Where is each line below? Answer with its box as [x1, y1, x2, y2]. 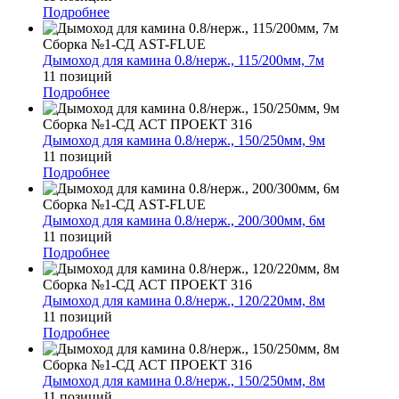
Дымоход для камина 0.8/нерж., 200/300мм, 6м [43, 212, 325, 228]
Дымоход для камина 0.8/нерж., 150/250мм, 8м [43, 372, 325, 388]
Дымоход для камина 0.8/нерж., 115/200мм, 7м [43, 52, 324, 68]
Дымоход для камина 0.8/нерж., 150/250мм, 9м [43, 132, 325, 148]
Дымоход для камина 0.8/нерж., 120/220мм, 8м [43, 292, 325, 308]
